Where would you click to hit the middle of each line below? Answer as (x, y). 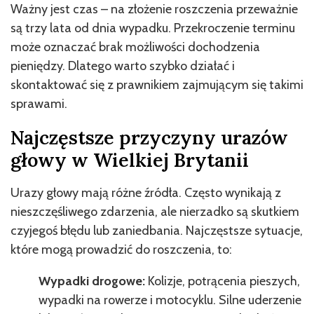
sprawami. (39, 103)
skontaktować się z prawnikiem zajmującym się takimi (157, 84)
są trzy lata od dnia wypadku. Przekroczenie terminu (153, 28)
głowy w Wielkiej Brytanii (130, 159)
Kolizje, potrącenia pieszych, (224, 281)
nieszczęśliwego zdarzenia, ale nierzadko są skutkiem (155, 211)
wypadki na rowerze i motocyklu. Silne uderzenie (170, 300)
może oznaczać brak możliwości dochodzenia (135, 47)
